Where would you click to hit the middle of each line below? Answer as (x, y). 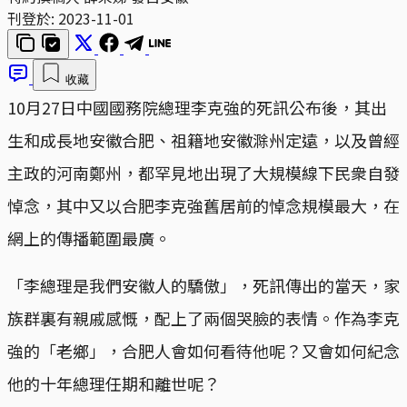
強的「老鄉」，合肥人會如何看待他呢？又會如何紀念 (203, 350)
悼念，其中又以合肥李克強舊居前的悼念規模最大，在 (203, 205)
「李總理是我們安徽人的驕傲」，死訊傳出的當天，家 (203, 285)
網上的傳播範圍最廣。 (89, 238)
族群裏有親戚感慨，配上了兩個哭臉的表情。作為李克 (203, 318)
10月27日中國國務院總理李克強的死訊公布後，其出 (197, 107)
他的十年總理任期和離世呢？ (114, 383)
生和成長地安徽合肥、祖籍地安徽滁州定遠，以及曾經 (203, 139)
